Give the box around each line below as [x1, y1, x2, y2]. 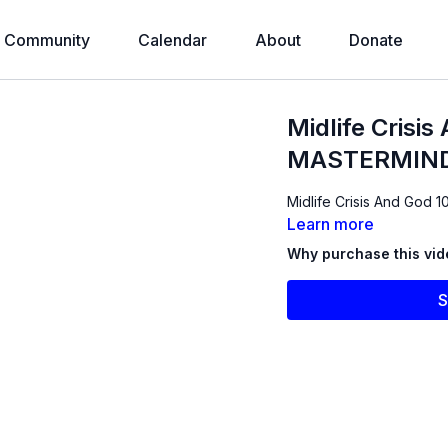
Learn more [287, 214, 375, 234]
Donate [348, 30, 403, 50]
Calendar [137, 30, 207, 50]
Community [3, 30, 90, 50]
